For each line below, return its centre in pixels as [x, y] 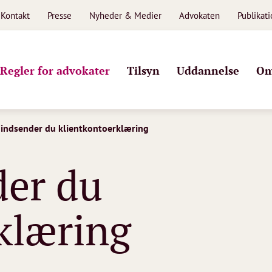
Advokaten [199, 15]
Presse [59, 15]
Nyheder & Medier [125, 15]
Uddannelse [208, 70]
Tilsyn [143, 70]
